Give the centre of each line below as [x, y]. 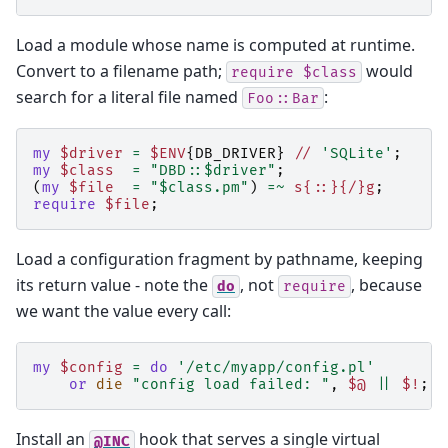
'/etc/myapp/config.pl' [276, 368]
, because [386, 284]
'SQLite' [357, 153]
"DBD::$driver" [213, 170]
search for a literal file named [129, 96]
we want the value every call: [123, 310]
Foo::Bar [283, 98]
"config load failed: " [231, 385]
